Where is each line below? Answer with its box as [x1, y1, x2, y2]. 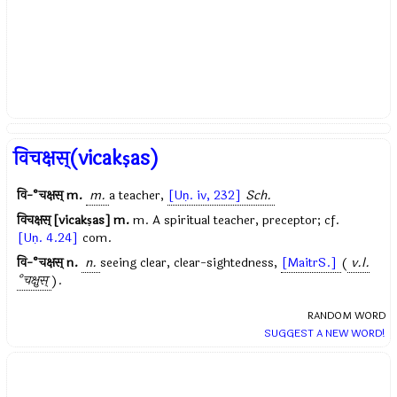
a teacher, [109, 186, 168, 206]
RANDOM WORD [307, 307, 385, 324]
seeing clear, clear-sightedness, [100, 253, 282, 273]
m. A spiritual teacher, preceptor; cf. [133, 211, 340, 230]
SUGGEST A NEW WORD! [263, 325, 385, 342]
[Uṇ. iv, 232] [169, 186, 241, 206]
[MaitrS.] [283, 253, 337, 273]
